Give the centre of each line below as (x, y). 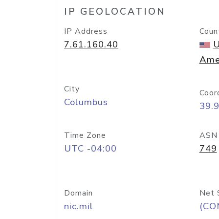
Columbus (86, 102)
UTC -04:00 (90, 149)
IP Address (86, 31)
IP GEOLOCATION (115, 12)
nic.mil (79, 206)
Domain (78, 193)
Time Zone (85, 135)
